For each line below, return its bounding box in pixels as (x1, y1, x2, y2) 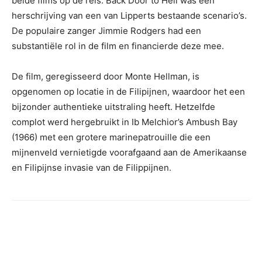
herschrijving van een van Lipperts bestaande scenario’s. (12, 10, 247, 21)
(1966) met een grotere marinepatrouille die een (12, 132, 211, 143)
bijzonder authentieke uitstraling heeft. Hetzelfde (12, 101, 215, 112)
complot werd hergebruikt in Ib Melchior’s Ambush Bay (12, 116, 237, 127)
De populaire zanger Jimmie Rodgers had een (12, 25, 201, 36)
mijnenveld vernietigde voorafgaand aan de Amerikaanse (12, 147, 247, 158)
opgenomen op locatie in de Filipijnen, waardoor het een (12, 86, 245, 97)
